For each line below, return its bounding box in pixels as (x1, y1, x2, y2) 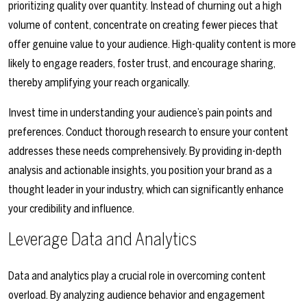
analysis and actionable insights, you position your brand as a (8, 164, 272, 177)
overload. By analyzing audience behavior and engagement (8, 288, 265, 302)
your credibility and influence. (8, 202, 134, 216)
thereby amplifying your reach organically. (8, 76, 190, 90)
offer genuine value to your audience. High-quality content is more (8, 38, 296, 51)
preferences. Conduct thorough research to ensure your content (8, 125, 288, 139)
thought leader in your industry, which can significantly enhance (8, 183, 284, 197)
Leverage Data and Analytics (8, 229, 197, 251)
